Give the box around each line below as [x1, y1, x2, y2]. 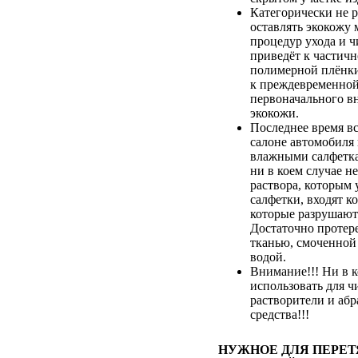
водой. [250, 249, 286, 264]
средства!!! [250, 307, 309, 321]
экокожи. [250, 105, 299, 120]
